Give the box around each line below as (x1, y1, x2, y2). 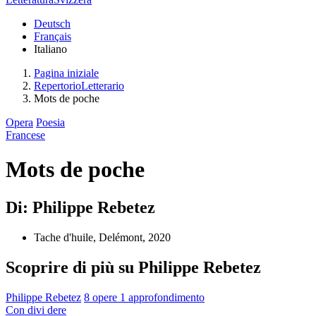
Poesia (36, 116, 65, 128)
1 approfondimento (120, 291, 205, 303)
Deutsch (34, 18, 71, 30)
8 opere (84, 291, 120, 303)
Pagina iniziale (34, 67, 99, 79)
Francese (6, 129, 45, 141)
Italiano (34, 43, 67, 55)
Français (34, 30, 71, 42)
